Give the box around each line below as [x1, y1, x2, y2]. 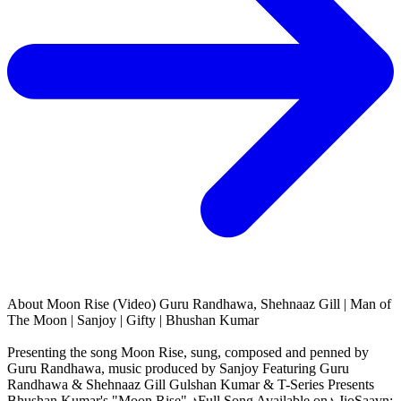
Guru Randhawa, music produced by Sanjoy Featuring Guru [7, 360, 349, 376]
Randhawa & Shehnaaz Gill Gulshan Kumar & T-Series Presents [7, 376, 374, 392]
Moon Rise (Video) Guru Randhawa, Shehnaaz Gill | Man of [47, 295, 391, 311]
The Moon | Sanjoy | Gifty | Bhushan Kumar [7, 311, 259, 328]
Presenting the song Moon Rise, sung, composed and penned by [7, 344, 369, 360]
